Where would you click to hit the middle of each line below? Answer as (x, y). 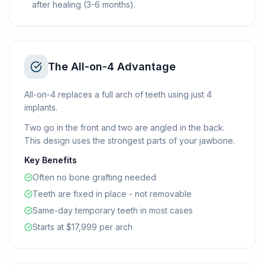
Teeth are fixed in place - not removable (112, 194)
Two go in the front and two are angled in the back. (125, 127)
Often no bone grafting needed (94, 177)
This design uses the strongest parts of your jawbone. (130, 140)
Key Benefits (51, 160)
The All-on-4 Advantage (112, 67)
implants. (41, 107)
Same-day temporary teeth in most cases (113, 210)
